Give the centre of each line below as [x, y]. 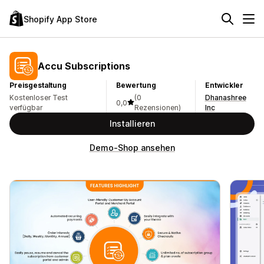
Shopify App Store [60, 19]
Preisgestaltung [38, 85]
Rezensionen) [158, 108]
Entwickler [224, 85]
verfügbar [26, 108]
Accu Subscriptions [84, 66]
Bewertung [136, 85]
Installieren [132, 123]
